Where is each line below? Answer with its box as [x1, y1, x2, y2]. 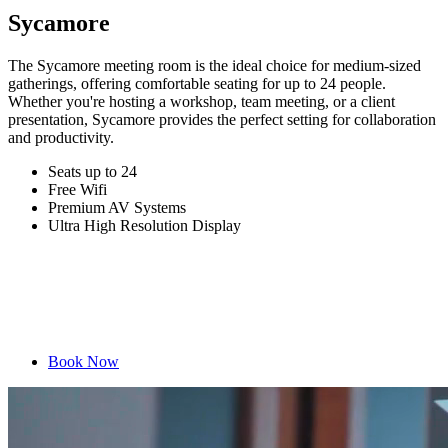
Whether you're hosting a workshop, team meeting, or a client [8, 92, 395, 110]
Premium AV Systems [48, 198, 186, 216]
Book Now [48, 352, 119, 370]
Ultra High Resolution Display [48, 216, 241, 234]
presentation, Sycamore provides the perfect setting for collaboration [8, 110, 436, 128]
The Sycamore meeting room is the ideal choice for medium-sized [8, 56, 421, 74]
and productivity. [8, 128, 114, 146]
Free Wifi [48, 180, 107, 198]
